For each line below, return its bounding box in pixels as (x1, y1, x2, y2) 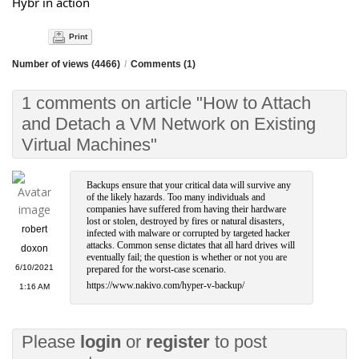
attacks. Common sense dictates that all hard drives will (87, 239, 296, 251)
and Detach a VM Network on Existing (22, 113, 316, 134)
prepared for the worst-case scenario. (87, 263, 227, 275)
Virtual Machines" (22, 134, 157, 155)
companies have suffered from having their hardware (87, 203, 287, 215)
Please (22, 331, 80, 352)
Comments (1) (131, 58, 196, 70)
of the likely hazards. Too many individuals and (87, 191, 266, 203)
